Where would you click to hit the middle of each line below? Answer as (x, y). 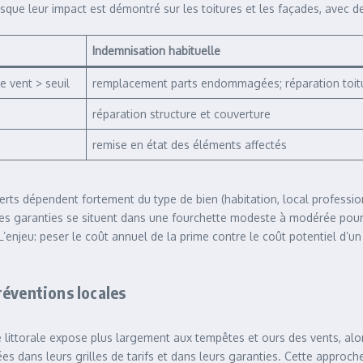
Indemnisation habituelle (156, 51)
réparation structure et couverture (181, 114)
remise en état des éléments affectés (190, 145)
